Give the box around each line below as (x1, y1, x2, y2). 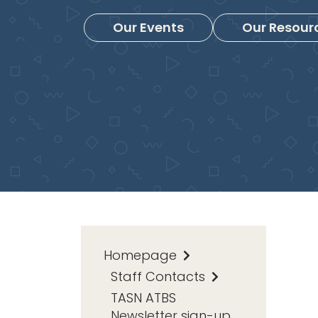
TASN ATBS (111, 288, 176, 307)
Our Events (113, 18, 184, 36)
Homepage (104, 246, 180, 264)
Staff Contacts (111, 267, 209, 285)
